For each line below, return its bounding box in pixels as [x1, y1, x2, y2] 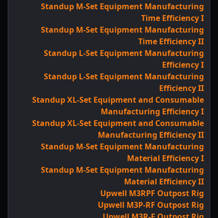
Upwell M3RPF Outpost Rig [100, 187, 204, 199]
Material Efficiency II [124, 176, 204, 187]
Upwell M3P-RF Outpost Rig [98, 199, 204, 210]
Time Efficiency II [138, 36, 204, 47]
